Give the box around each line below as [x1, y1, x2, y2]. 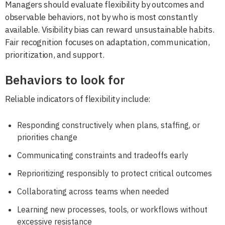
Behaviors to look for [5, 71, 125, 88]
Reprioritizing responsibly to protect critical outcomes [17, 168, 212, 178]
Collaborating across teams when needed [17, 186, 169, 196]
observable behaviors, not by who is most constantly [5, 11, 197, 23]
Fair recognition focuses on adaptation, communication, [5, 36, 210, 48]
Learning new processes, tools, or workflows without [17, 204, 207, 214]
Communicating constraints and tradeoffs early [17, 150, 188, 160]
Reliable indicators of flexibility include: [5, 93, 151, 104]
